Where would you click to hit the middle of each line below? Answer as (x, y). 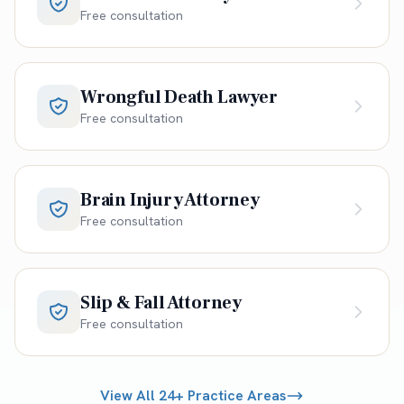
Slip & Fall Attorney (161, 303)
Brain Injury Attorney (170, 200)
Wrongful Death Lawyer (179, 97)
